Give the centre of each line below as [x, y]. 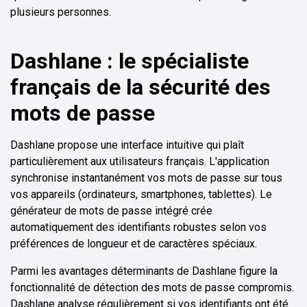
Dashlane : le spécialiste [130, 61]
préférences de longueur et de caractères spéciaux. [134, 244]
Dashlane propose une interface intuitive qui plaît [127, 145]
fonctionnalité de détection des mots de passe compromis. [152, 288]
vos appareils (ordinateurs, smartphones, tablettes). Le [141, 195]
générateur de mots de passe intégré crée [111, 211]
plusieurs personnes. [61, 12]
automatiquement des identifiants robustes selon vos [138, 228]
